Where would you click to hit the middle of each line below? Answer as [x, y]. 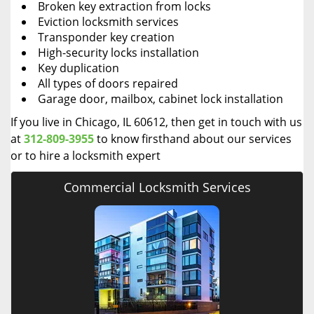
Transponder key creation [106, 37]
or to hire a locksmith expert [86, 156]
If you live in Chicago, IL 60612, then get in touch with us [156, 122]
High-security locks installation [118, 53]
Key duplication [78, 68]
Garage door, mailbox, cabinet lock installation [161, 99]
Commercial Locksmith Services [157, 187]
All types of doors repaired [108, 83]
